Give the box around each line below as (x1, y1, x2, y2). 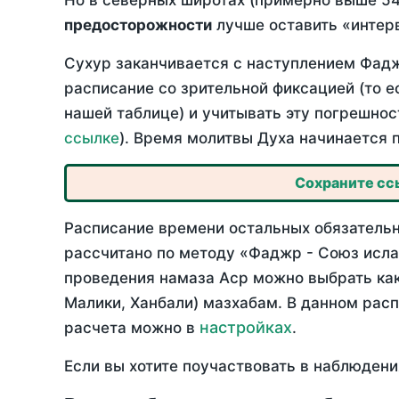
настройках (199, 318, 292, 338)
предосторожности (64, 16, 212, 35)
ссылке (64, 129, 119, 148)
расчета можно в (64, 319, 199, 338)
